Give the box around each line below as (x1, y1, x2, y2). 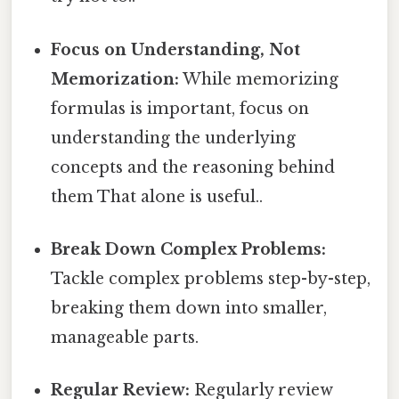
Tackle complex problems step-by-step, (51, 268, 371, 289)
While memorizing (179, 69, 339, 89)
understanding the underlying (51, 127, 297, 148)
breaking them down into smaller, (51, 297, 328, 318)
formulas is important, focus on (51, 98, 310, 118)
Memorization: (51, 69, 180, 89)
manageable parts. (51, 327, 199, 347)
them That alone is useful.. (51, 186, 264, 207)
